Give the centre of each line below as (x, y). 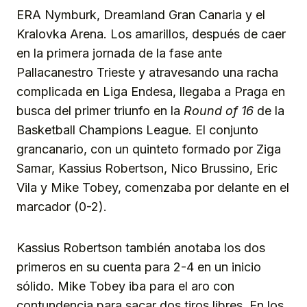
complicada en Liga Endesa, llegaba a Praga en (151, 92)
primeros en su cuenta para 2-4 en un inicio (139, 267)
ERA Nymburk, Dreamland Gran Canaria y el (141, 15)
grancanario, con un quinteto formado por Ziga (149, 149)
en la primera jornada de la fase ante (119, 53)
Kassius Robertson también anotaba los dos (141, 248)
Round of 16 (219, 111)
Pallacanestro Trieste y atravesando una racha (147, 73)
